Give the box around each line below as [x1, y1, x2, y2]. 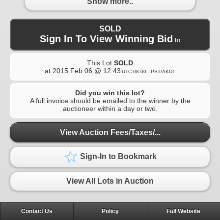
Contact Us [21, 208, 53, 215]
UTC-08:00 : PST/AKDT [122, 69, 175, 75]
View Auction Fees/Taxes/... [59, 128, 161, 137]
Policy [101, 208, 119, 215]
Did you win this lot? [75, 89, 145, 97]
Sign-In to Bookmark [78, 152, 157, 161]
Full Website [166, 208, 201, 215]
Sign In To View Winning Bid [40, 33, 173, 45]
